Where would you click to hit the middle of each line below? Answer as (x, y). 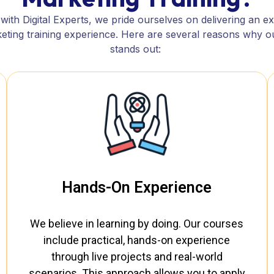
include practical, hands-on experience (137, 240)
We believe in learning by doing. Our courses (137, 224)
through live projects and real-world (137, 257)
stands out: (135, 49)
